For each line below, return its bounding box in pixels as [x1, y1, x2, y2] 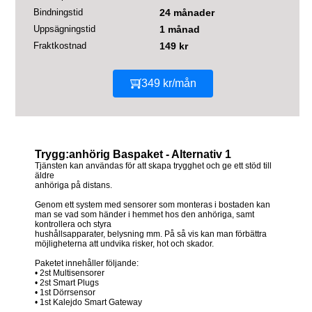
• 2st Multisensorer [35, 267, 104, 278]
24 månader [159, 7, 214, 19]
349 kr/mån [141, 77, 196, 90]
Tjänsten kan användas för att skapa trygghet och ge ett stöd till [35, 160, 272, 171]
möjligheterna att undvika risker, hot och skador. [35, 238, 214, 249]
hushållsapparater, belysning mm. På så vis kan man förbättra [35, 228, 267, 239]
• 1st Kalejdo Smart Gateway [35, 297, 142, 307]
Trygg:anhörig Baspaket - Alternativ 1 [35, 148, 231, 160]
